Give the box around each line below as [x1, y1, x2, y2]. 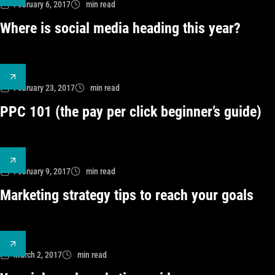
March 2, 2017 [14, 250, 62, 260]
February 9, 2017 [14, 166, 71, 176]
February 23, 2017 [14, 83, 75, 93]
